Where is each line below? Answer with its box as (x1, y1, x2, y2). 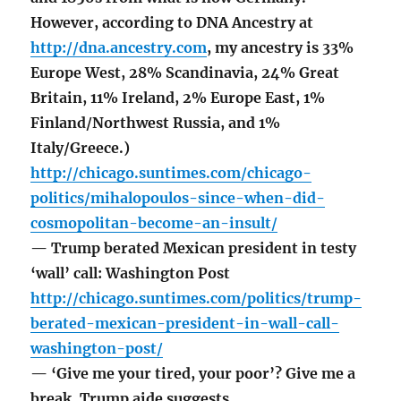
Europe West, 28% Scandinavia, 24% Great (30, 64, 340, 82)
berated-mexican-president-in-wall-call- (30, 314, 340, 333)
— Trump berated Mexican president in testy (30, 239, 357, 258)
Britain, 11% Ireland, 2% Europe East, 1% (30, 89, 326, 107)
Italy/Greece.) (30, 139, 131, 158)
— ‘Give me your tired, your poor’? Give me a (30, 364, 356, 383)
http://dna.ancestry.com (30, 38, 208, 57)
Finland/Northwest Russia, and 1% (30, 114, 281, 132)
